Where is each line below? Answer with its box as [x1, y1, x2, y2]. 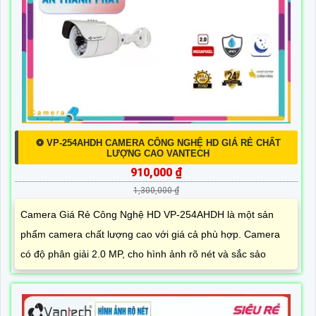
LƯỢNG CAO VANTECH [107, 148, 209, 159]
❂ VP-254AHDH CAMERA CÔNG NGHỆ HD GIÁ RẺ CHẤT [35, 138, 281, 149]
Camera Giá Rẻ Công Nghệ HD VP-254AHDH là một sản [20, 209, 274, 221]
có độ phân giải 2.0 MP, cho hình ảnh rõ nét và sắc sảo [20, 248, 266, 260]
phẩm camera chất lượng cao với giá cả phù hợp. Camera [20, 229, 280, 241]
